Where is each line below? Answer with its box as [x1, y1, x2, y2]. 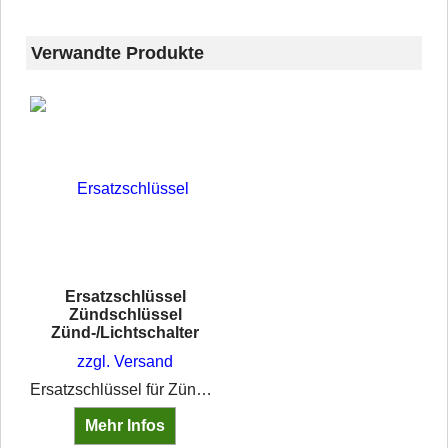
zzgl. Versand [77, 352, 173, 370]
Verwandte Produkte [31, 42, 204, 63]
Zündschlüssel [68, 305, 182, 323]
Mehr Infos [85, 416, 165, 434]
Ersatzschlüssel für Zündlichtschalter [195, 380, 212, 398]
